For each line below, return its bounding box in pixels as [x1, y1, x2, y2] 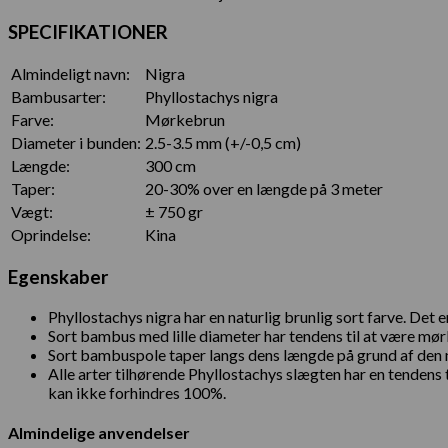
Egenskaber [8, 266, 108, 289]
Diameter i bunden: [11, 133, 141, 153]
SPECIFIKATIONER [8, 20, 168, 43]
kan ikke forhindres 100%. [48, 382, 226, 402]
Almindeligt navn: [11, 64, 130, 84]
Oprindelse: [11, 225, 91, 245]
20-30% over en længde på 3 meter [145, 179, 383, 199]
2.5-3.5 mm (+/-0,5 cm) [145, 133, 301, 153]
